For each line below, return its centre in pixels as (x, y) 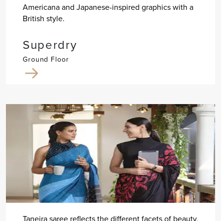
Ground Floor (46, 59)
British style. (43, 18)
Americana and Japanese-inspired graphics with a (108, 7)
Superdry (50, 45)
